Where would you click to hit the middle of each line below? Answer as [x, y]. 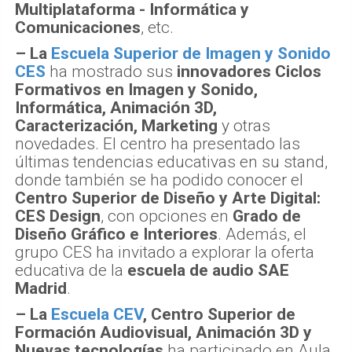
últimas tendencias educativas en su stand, [171, 161]
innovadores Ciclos [247, 71]
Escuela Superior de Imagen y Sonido [191, 53]
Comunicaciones [78, 27]
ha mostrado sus [109, 71]
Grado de [267, 216]
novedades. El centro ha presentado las [158, 143]
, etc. [157, 27]
